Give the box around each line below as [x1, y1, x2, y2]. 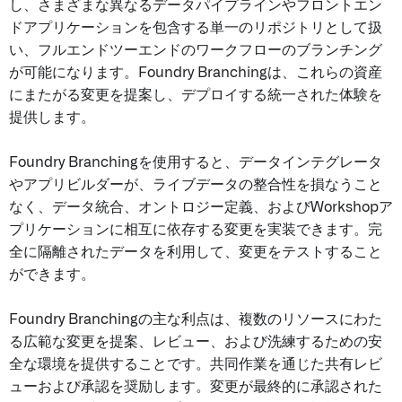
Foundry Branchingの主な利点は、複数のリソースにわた [9, 312, 382, 327]
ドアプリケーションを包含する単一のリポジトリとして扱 [9, 21, 382, 35]
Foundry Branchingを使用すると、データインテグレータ [9, 155, 382, 170]
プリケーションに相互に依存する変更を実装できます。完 [9, 223, 382, 237]
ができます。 [9, 267, 95, 282]
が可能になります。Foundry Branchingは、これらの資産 [9, 66, 382, 80]
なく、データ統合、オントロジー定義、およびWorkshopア [9, 200, 393, 214]
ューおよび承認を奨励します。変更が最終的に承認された [9, 380, 382, 394]
